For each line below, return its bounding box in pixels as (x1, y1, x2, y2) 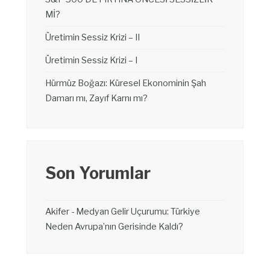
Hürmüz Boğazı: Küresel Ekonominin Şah (45, 78, 206, 89)
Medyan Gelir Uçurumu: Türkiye (76, 206, 200, 218)
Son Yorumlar (45, 163, 151, 184)
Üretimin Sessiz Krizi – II (45, 32, 140, 43)
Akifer (45, 206, 69, 218)
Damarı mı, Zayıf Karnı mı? (45, 93, 148, 104)
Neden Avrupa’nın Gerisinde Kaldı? (45, 221, 183, 233)
